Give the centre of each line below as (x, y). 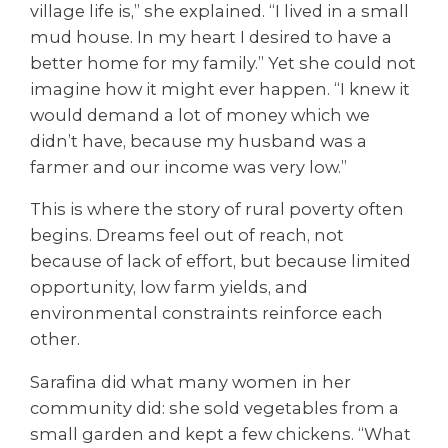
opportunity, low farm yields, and (169, 287)
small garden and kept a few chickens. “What (220, 433)
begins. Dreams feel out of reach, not (187, 235)
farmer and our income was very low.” (188, 167)
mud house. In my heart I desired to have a (211, 37)
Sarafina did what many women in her (190, 381)
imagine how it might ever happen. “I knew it (220, 89)
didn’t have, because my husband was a (198, 141)
